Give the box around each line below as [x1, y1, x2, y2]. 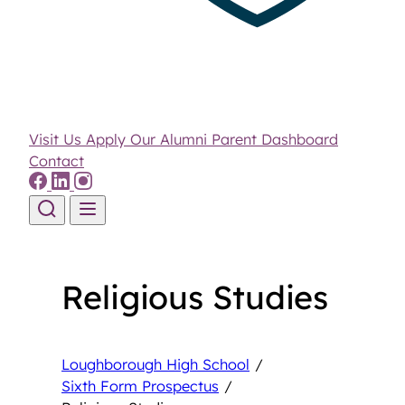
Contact [29, 152, 84, 170]
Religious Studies [61, 277, 329, 318]
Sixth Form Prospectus [61, 377, 219, 396]
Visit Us [29, 130, 86, 148]
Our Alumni [130, 130, 212, 148]
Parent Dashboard [212, 130, 338, 148]
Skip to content [6, 226, 112, 244]
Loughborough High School [61, 355, 250, 374]
